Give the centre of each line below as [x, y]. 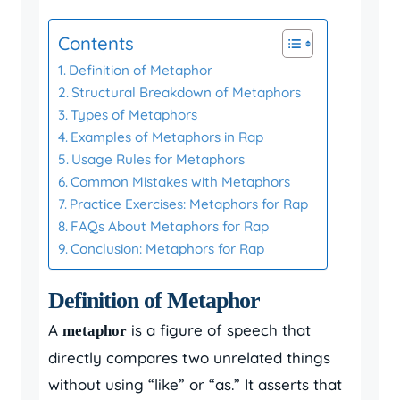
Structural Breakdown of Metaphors [187, 92]
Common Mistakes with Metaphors [181, 182]
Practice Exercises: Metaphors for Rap [189, 204]
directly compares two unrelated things [189, 358]
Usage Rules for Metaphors [158, 159]
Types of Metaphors [134, 115]
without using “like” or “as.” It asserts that [195, 384]
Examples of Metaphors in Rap [167, 137]
